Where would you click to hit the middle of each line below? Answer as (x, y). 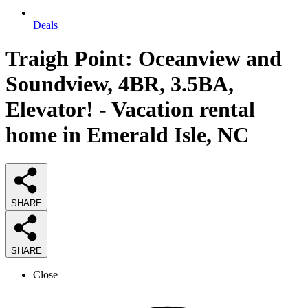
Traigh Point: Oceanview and (144, 59)
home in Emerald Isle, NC (127, 135)
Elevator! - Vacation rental (130, 110)
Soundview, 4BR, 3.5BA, (120, 84)
